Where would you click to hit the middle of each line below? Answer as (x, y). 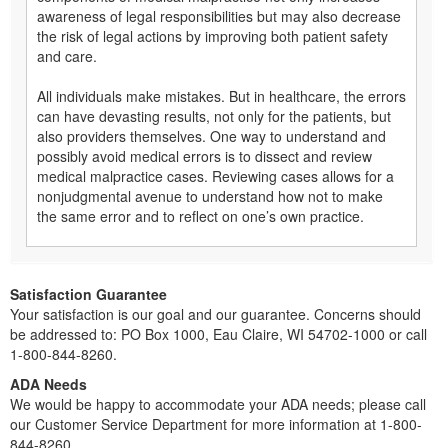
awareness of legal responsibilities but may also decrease (219, 15)
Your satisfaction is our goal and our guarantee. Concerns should (215, 313)
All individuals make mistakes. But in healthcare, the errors (221, 95)
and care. (67, 55)
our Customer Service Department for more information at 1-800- (216, 423)
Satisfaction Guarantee (88, 293)
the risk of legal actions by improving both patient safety (212, 35)
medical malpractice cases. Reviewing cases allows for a (215, 175)
